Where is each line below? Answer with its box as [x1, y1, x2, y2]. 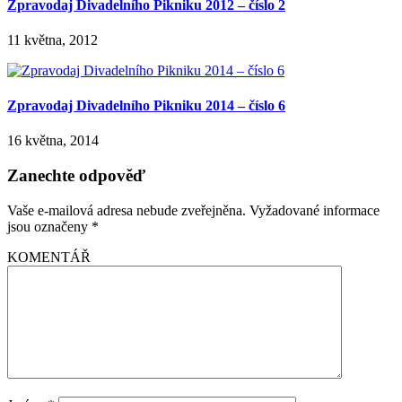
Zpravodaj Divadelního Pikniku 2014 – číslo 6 [7, 98, 285, 114]
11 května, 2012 [7, 31, 98, 48]
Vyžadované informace [249, 202, 380, 218]
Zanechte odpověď [7, 166, 145, 186]
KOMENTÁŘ [7, 249, 91, 265]
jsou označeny [7, 218, 92, 234]
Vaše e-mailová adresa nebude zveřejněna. [7, 202, 246, 218]
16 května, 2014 [7, 133, 99, 149]
